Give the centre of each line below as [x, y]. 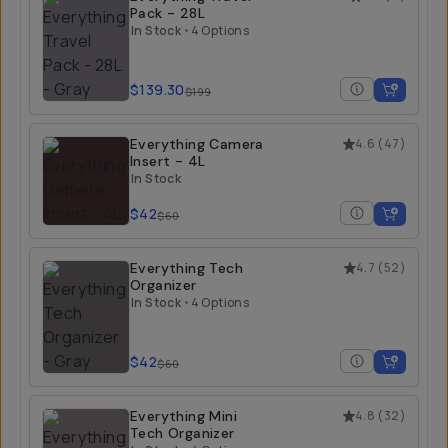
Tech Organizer [182, 433]
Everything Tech [186, 268]
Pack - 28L [167, 13]
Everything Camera [197, 144]
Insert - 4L [168, 161]
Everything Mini [183, 416]
